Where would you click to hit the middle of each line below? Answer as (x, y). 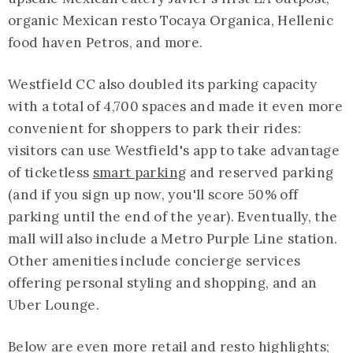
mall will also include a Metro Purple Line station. (173, 238)
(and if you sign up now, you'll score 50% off (153, 194)
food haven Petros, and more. (106, 42)
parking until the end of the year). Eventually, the (173, 216)
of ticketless (50, 172)
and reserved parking (260, 172)
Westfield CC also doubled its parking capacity (163, 84)
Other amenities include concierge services (154, 260)
